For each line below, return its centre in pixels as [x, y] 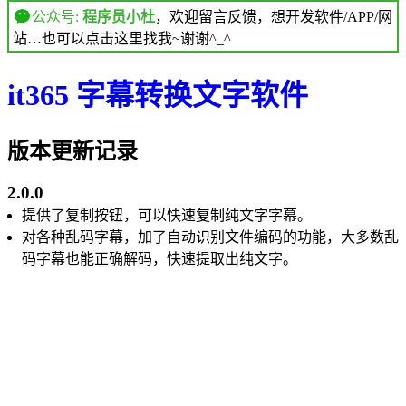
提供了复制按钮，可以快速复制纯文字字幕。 [167, 215]
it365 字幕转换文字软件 [158, 96]
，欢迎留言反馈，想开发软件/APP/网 [273, 17]
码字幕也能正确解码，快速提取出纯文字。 [159, 258]
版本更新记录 [72, 151]
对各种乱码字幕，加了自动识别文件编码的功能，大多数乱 [210, 237]
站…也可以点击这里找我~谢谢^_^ [122, 39]
